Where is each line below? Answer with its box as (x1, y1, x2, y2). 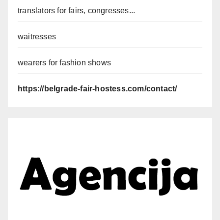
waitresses (18, 32, 56, 41)
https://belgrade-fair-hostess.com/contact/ (18, 84, 177, 93)
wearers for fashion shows (18, 58, 111, 67)
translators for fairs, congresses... (18, 6, 136, 15)
